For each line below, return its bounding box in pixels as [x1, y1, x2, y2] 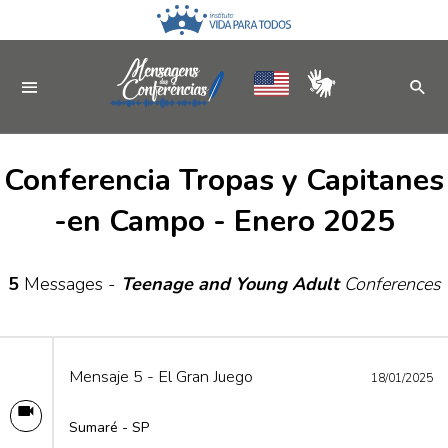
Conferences [338, 272, 441, 296]
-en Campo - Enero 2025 [53, 201, 395, 242]
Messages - [18, 272, 121, 296]
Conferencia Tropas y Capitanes [4, 160, 444, 201]
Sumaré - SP [69, 418, 149, 437]
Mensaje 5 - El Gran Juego [69, 365, 253, 388]
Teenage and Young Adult [120, 272, 339, 296]
